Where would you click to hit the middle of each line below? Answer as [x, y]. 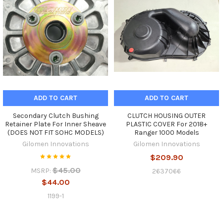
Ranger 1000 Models [166, 132]
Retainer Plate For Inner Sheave [55, 124]
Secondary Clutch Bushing [55, 115]
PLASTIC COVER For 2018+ [166, 124]
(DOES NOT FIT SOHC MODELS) [55, 132]
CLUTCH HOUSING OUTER [166, 115]
